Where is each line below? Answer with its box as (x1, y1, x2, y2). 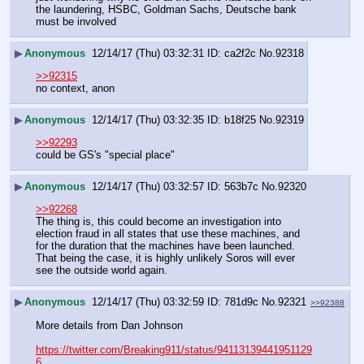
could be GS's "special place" (36, 149, 175, 162)
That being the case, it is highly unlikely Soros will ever (36, 252, 295, 265)
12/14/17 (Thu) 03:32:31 (92, 46, 204, 59)
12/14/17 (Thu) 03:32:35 (92, 113, 204, 126)
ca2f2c (224, 46, 256, 59)
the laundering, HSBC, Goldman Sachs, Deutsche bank (36, 3, 297, 16)
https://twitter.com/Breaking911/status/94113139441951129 (36, 344, 312, 357)
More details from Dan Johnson (36, 319, 183, 332)
